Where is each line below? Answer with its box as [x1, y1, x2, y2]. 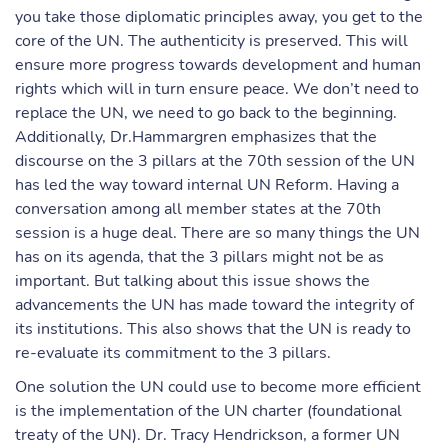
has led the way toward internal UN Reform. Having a [15, 174, 399, 196]
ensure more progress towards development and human [15, 54, 421, 76]
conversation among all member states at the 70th [15, 198, 381, 220]
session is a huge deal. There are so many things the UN [15, 222, 420, 244]
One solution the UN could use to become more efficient [15, 376, 421, 398]
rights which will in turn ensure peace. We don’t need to [15, 78, 419, 100]
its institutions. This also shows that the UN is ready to [15, 318, 411, 340]
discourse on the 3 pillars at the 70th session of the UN [15, 150, 415, 172]
